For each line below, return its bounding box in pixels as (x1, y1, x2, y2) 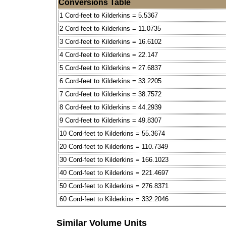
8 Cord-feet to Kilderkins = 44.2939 (60, 103, 161, 111)
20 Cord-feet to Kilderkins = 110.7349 (60, 143, 168, 151)
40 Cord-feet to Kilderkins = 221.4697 (60, 169, 168, 177)
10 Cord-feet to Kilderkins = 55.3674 (60, 130, 165, 138)
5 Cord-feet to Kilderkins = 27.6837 (60, 64, 161, 72)
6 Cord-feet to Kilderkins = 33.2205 (60, 77, 161, 85)
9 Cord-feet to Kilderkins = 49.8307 (60, 117, 161, 125)
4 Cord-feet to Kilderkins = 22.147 (60, 51, 158, 59)
